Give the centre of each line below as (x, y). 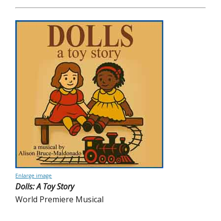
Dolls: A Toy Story (45, 186)
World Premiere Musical (60, 199)
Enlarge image (34, 176)
